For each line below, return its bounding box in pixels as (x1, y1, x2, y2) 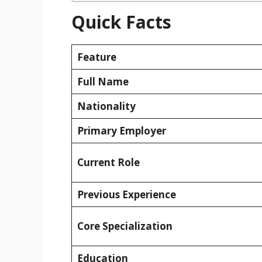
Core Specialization (77, 219, 173, 233)
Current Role (77, 156, 140, 170)
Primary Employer (77, 124, 166, 138)
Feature (77, 50, 116, 64)
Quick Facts (71, 10, 171, 35)
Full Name (77, 75, 129, 89)
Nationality (77, 99, 136, 113)
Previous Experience (77, 188, 176, 202)
